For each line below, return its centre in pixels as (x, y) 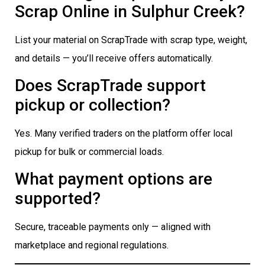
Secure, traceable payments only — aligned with (113, 227)
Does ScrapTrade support (110, 86)
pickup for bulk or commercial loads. (89, 152)
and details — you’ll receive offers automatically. (114, 58)
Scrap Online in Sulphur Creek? (130, 11)
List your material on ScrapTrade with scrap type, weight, (131, 40)
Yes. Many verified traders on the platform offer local (124, 134)
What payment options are (114, 179)
